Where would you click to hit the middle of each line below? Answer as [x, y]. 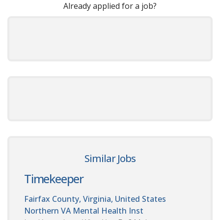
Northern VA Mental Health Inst [84, 211]
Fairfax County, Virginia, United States [95, 199]
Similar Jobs [110, 159]
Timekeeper [54, 179]
